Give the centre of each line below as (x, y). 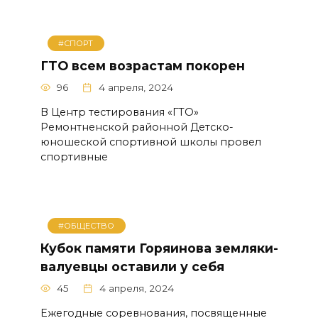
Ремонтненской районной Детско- (137, 127)
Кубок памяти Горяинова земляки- (159, 248)
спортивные (74, 157)
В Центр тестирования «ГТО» (119, 112)
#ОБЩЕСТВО (87, 225)
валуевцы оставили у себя (132, 266)
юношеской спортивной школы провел (150, 142)
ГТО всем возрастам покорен (142, 65)
